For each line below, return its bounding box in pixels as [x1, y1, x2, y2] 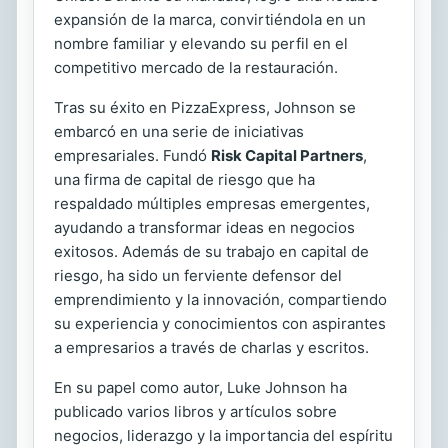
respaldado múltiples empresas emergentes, [54, 193, 370, 213]
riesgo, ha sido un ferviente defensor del [54, 265, 342, 285]
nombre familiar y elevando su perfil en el [54, 33, 348, 53]
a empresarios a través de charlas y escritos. [54, 337, 369, 357]
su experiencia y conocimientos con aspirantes [54, 313, 386, 333]
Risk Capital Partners [211, 145, 363, 165]
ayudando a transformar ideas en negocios [54, 217, 355, 237]
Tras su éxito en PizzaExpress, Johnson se [54, 97, 356, 117]
